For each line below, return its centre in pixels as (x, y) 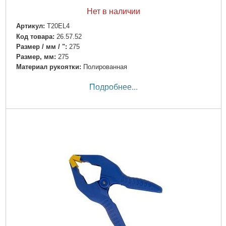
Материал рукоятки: (48, 67)
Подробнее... (113, 87)
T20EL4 (58, 26)
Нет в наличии (113, 12)
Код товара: (35, 36)
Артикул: (30, 26)
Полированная (105, 67)
